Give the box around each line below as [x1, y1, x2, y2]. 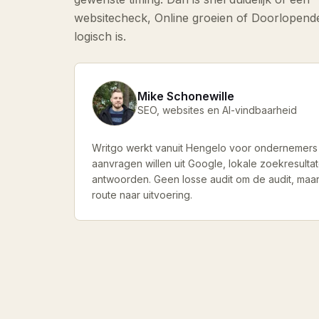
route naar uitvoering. [92, 188, 192, 201]
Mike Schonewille [137, 88, 234, 103]
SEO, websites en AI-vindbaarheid [137, 103, 297, 116]
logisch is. [74, 28, 126, 43]
